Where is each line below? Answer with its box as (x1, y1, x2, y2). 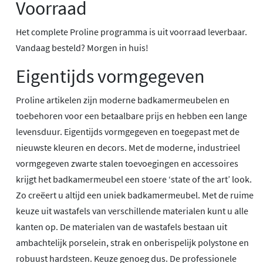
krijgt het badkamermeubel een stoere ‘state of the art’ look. (16, 173, 252, 186)
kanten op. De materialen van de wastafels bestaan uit (16, 221, 227, 233)
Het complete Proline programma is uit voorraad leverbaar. (16, 26, 247, 38)
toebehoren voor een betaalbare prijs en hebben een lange (16, 110, 247, 122)
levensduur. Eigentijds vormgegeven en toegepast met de (16, 126, 240, 138)
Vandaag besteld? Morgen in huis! (16, 42, 149, 54)
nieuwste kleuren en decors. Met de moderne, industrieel (16, 141, 240, 154)
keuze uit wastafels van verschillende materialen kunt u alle (16, 205, 248, 217)
